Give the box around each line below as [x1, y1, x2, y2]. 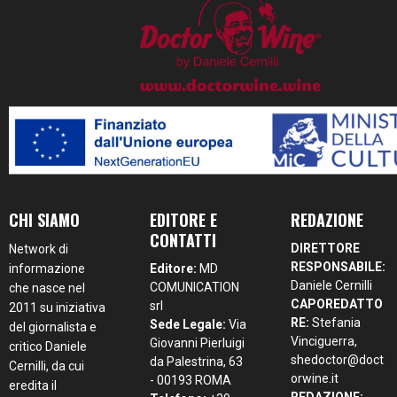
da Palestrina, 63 [150, 354, 244, 369]
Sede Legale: [150, 316, 227, 331]
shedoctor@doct [291, 352, 385, 367]
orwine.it [291, 370, 339, 385]
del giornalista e [9, 319, 97, 334]
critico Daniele [9, 339, 87, 354]
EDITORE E [150, 207, 218, 231]
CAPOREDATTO [291, 296, 384, 311]
